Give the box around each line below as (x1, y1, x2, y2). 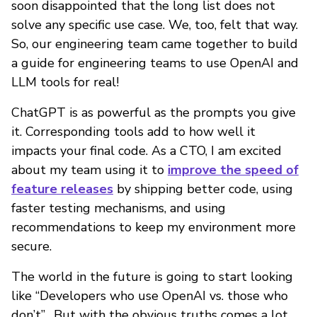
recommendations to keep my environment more (11, 219, 296, 236)
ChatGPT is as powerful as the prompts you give (11, 104, 296, 122)
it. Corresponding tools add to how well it (11, 123, 255, 141)
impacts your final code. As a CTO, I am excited (11, 142, 282, 160)
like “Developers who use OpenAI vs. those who (11, 287, 288, 305)
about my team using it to (11, 161, 168, 179)
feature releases (11, 180, 113, 198)
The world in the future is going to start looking (11, 268, 293, 286)
